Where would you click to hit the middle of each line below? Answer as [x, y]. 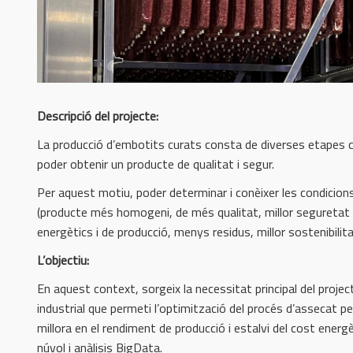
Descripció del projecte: [98, 115]
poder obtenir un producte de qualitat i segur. [156, 163]
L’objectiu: [63, 260]
